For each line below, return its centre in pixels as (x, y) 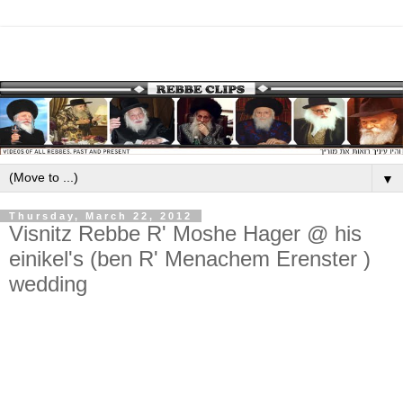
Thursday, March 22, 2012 (101, 216)
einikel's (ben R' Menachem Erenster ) (190, 259)
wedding (48, 284)
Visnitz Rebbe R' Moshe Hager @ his (185, 234)
